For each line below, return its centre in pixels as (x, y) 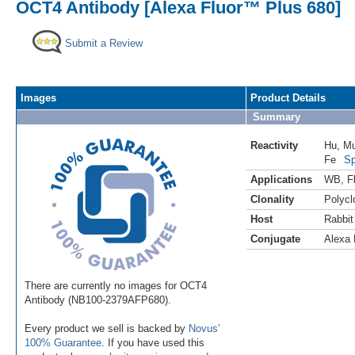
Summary (277, 116)
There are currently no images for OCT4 (116, 285)
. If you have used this (153, 342)
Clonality (272, 199)
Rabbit (339, 219)
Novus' (204, 328)
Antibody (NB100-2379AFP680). (98, 300)
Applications (281, 179)
